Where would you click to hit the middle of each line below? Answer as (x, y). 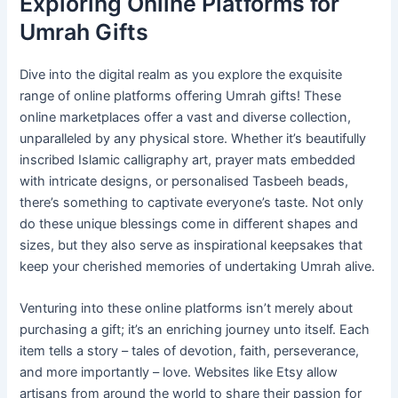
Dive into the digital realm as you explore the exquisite (181, 75)
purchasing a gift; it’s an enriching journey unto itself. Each (195, 330)
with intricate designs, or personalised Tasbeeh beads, (184, 182)
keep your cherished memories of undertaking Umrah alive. (198, 267)
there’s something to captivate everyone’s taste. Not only (192, 203)
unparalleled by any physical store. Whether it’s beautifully (193, 139)
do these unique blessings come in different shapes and (189, 224)
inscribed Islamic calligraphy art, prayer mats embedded (188, 160)
